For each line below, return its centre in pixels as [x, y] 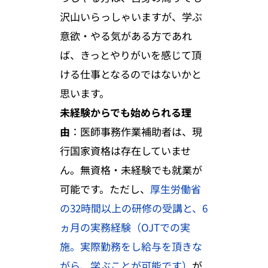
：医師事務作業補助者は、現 [136, 131]
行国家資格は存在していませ [125, 150]
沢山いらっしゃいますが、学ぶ [131, 16]
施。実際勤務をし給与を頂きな [131, 246]
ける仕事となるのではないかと [131, 74]
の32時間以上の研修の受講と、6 [134, 208]
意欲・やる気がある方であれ [126, 35]
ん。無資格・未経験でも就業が [131, 169]
